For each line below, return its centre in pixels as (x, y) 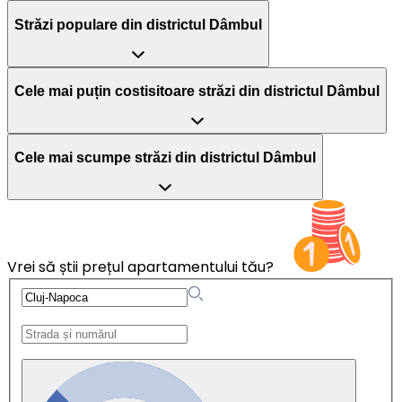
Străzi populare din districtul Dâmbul (138, 24)
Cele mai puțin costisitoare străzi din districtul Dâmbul (197, 92)
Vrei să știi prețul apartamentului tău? (140, 267)
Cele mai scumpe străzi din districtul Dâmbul (165, 158)
